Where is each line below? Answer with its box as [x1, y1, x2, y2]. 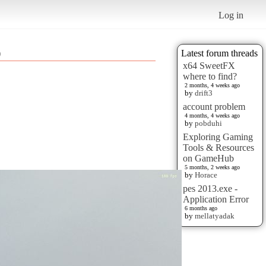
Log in [218, 9, 244, 20]
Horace [195, 170, 217, 179]
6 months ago [185, 204, 217, 211]
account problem [183, 101, 245, 112]
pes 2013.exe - [183, 183, 237, 194]
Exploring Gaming [183, 131, 253, 142]
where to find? [183, 71, 237, 81]
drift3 [195, 88, 213, 97]
